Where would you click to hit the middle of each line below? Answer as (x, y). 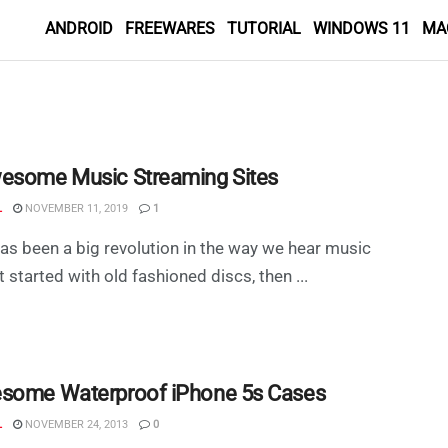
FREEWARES (170, 28)
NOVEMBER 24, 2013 (75, 424)
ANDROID (79, 28)
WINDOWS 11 (361, 28)
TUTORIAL (264, 28)
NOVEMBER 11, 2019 (75, 208)
